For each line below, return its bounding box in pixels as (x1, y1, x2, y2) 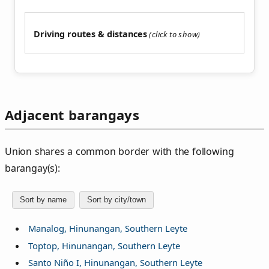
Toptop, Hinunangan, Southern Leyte (28, 239, 180, 252)
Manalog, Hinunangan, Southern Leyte (28, 222, 187, 235)
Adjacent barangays (5, 106, 139, 124)
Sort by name (20, 195, 67, 205)
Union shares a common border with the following (5, 144, 234, 158)
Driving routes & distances (34, 28, 147, 40)
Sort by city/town (87, 195, 146, 205)
